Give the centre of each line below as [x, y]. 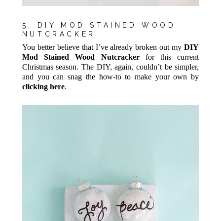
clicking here [43, 87]
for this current [169, 57]
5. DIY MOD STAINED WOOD [99, 25]
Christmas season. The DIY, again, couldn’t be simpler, [110, 67]
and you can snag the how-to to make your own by [110, 77]
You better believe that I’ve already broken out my [103, 47]
